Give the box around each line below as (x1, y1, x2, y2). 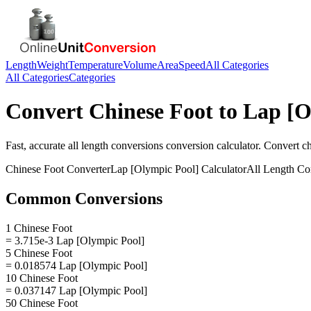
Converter (64, 162, 110, 175)
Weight (37, 59, 68, 71)
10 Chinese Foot (6, 271, 78, 284)
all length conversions (68, 139, 163, 151)
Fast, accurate (6, 139, 68, 151)
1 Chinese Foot (6, 221, 72, 234)
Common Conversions (6, 189, 162, 208)
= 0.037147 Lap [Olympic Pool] (6, 284, 147, 296)
